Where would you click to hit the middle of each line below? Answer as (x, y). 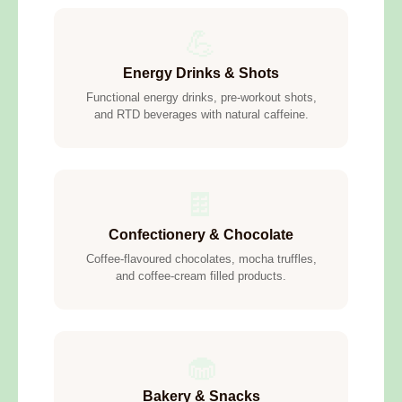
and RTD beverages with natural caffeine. (201, 115)
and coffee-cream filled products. (201, 276)
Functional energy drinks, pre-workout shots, (201, 98)
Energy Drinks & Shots (201, 74)
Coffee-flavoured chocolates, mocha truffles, (201, 259)
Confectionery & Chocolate (201, 235)
